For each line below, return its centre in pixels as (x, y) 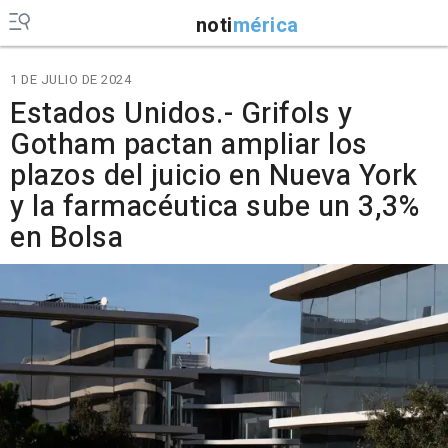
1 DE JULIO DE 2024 (70, 79)
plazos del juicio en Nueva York (214, 176)
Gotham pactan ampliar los (189, 145)
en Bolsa (66, 238)
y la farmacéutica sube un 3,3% (214, 207)
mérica (265, 25)
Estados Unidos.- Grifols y (181, 114)
